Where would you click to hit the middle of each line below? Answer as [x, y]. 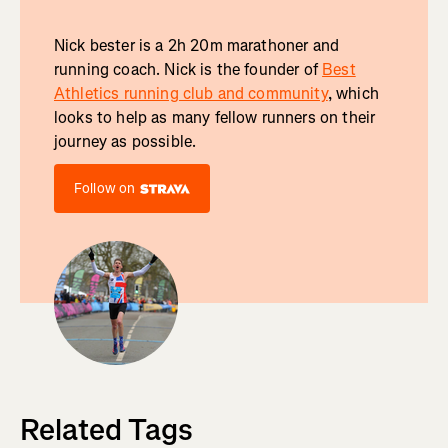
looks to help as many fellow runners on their [214, 118]
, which [353, 94]
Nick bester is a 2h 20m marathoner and [196, 46]
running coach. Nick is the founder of [188, 70]
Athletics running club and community [190, 94]
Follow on [104, 189]
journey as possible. [125, 142]
